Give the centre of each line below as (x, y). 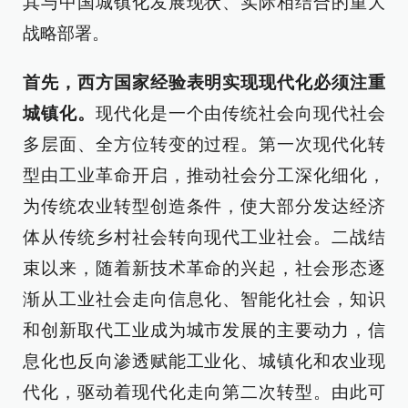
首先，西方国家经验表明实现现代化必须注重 (204, 82)
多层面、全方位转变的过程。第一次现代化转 (204, 144)
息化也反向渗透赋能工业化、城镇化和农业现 (204, 361)
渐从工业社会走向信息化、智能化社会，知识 (204, 299)
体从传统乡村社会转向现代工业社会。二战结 (204, 237)
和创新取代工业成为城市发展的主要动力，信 (204, 330)
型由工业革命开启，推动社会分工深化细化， (204, 175)
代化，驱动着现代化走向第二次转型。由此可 (204, 392)
